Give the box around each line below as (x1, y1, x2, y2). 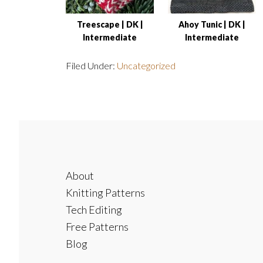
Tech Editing (66, 203, 122, 216)
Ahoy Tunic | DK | (178, 19, 245, 29)
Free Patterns (66, 220, 129, 233)
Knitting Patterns (66, 186, 145, 199)
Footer (18, 119, 83, 145)
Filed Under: (66, 60, 117, 71)
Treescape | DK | (76, 19, 143, 29)
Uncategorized (117, 60, 176, 71)
